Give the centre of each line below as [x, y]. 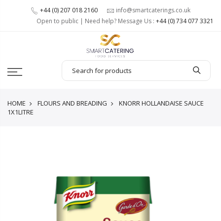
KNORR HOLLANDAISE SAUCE [161, 103]
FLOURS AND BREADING [72, 103]
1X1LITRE [20, 112]
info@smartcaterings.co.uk [153, 10]
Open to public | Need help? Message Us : [96, 21]
